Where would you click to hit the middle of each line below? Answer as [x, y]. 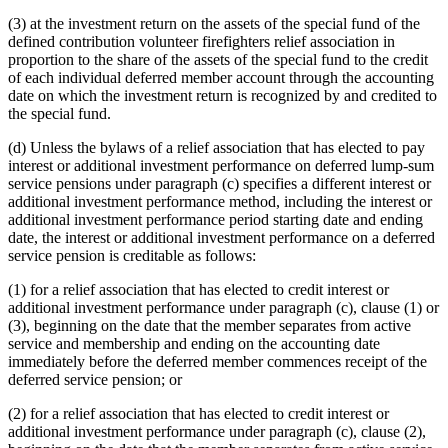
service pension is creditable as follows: [132, 255]
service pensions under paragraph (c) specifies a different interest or [219, 183]
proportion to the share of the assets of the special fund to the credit [218, 59]
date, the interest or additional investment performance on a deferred [221, 237]
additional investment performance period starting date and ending [215, 219]
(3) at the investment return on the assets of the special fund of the [214, 23]
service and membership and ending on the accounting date [194, 343]
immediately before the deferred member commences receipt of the [217, 361]
